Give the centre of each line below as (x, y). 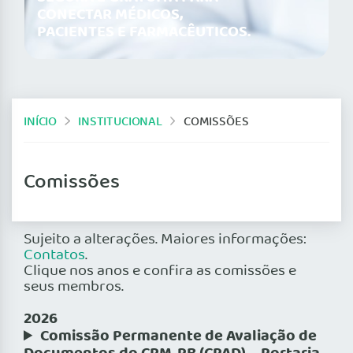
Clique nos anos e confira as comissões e (160, 271)
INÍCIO (41, 121)
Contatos (54, 256)
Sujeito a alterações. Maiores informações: (165, 240)
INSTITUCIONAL (120, 121)
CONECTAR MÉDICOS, (110, 15)
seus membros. (74, 287)
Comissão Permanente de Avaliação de (179, 337)
